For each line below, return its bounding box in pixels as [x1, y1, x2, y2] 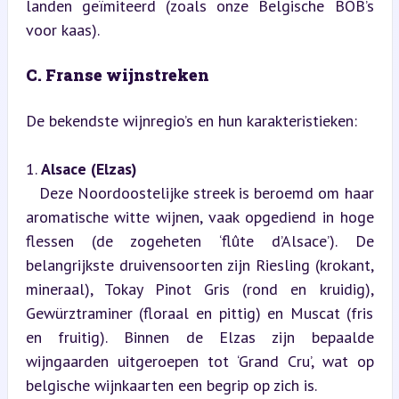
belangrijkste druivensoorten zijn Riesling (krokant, [25, 254, 374, 275]
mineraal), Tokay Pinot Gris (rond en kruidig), [25, 278, 374, 299]
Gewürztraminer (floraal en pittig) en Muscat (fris [25, 302, 374, 323]
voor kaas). [25, 19, 100, 40]
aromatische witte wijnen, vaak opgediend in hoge [25, 206, 374, 227]
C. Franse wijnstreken [25, 63, 209, 85]
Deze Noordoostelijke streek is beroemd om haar [25, 182, 39, 203]
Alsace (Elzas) [40, 158, 137, 179]
